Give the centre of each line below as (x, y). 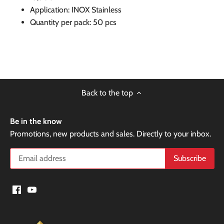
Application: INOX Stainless (76, 9)
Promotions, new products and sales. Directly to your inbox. (110, 133)
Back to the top (107, 92)
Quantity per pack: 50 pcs (73, 22)
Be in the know (36, 121)
